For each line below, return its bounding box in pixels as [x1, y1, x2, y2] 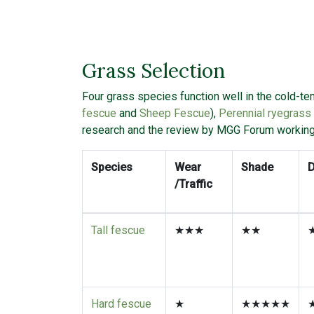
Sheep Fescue [139, 121, 210, 135]
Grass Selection [82, 72, 225, 98]
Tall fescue [91, 238, 145, 252]
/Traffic [175, 191, 215, 205]
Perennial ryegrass [219, 121, 311, 135]
